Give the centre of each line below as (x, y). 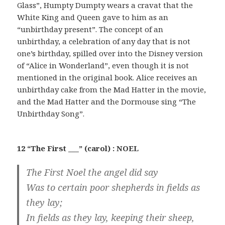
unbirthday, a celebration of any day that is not (104, 41)
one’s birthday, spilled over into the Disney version (110, 53)
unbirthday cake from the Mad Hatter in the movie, (112, 90)
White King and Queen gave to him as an (93, 17)
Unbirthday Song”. (51, 114)
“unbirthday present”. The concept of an (90, 29)
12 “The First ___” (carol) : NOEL (78, 148)
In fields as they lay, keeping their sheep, (110, 218)
